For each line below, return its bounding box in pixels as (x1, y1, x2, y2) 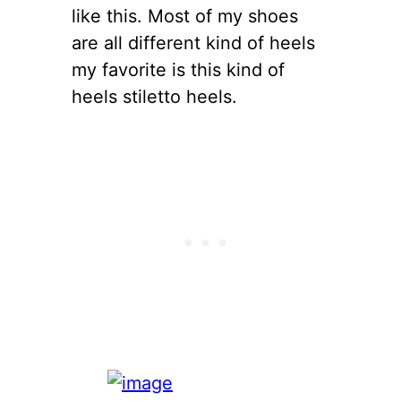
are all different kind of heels (72, 31, 315, 54)
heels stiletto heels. (72, 85, 237, 107)
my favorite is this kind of (72, 58, 285, 81)
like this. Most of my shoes (72, 4, 298, 27)
